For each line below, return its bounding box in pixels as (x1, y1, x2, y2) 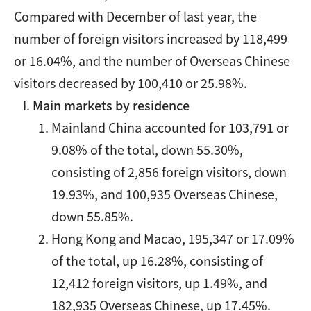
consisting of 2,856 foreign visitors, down (51, 162, 287, 180)
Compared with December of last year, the (14, 7, 257, 25)
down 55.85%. (51, 207, 134, 225)
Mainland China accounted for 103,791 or (51, 118, 289, 136)
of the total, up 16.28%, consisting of (51, 251, 264, 269)
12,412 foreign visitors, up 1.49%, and (51, 274, 268, 292)
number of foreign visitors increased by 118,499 (14, 29, 287, 47)
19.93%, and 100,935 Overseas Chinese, (51, 185, 278, 203)
